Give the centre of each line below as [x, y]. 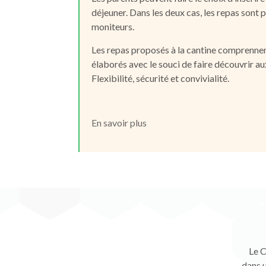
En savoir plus [119, 123]
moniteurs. [113, 26]
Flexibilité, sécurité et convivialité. [160, 78]
